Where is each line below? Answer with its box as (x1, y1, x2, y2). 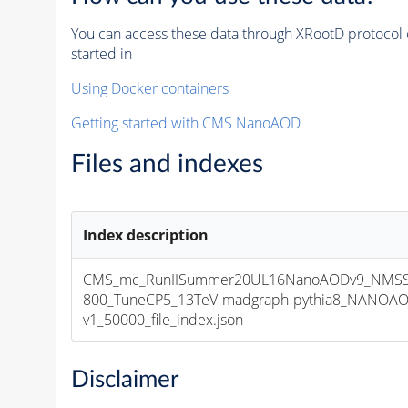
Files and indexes (70, 150, 263, 177)
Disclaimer (70, 367, 178, 392)
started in (70, 43, 132, 64)
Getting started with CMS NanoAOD (70, 112, 301, 133)
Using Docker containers (70, 77, 229, 98)
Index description (83, 224, 209, 245)
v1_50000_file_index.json (83, 309, 244, 330)
